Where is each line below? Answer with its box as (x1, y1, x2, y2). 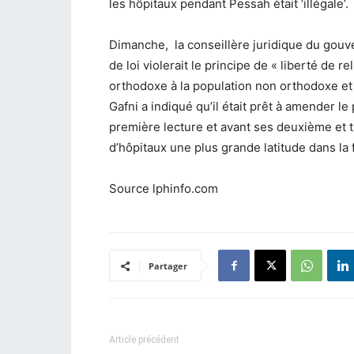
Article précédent (109, 334, 179, 345)
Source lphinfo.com (109, 181, 218, 196)
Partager (149, 260, 187, 272)
